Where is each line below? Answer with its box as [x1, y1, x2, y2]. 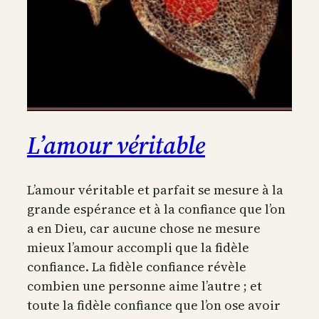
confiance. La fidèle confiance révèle [27, 257, 246, 276]
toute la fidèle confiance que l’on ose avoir [27, 296, 281, 314]
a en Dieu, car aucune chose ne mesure [27, 219, 261, 237]
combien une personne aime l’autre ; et [27, 276, 262, 295]
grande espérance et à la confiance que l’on [27, 199, 286, 218]
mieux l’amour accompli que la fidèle [27, 238, 249, 256]
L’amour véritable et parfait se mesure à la [27, 180, 283, 199]
